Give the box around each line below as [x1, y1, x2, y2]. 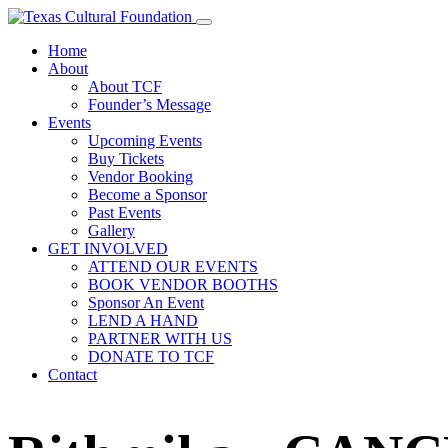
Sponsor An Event [88, 294, 204, 311]
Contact [48, 366, 97, 383]
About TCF [88, 78, 162, 95]
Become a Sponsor [88, 186, 207, 203]
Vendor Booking [88, 168, 193, 185]
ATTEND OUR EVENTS [88, 258, 258, 275]
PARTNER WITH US [88, 330, 232, 347]
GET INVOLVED [48, 240, 168, 257]
